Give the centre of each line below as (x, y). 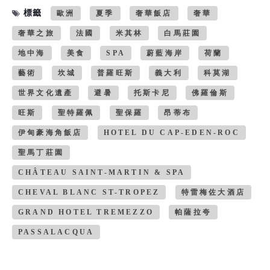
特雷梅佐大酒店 (213, 192)
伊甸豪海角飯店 (50, 132)
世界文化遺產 (46, 93)
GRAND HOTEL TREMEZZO (86, 212)
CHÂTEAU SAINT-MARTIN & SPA (102, 172)
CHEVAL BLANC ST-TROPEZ (89, 192)
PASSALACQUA (56, 232)
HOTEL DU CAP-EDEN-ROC (171, 132)
